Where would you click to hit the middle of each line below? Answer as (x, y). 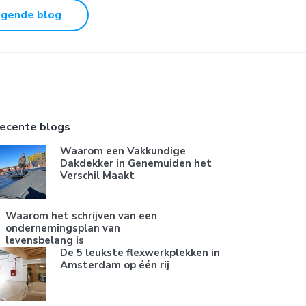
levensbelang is (44, 240)
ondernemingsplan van (62, 228)
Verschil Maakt (97, 175)
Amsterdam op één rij (114, 265)
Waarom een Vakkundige (123, 151)
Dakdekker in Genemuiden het (136, 163)
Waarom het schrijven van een (81, 215)
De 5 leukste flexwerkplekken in (140, 252)
